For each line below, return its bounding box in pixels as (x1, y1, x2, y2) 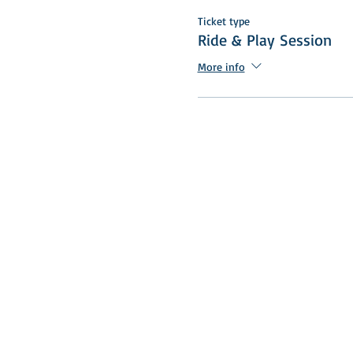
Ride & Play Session (197, 30, 332, 50)
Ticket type (197, 14, 250, 28)
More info (197, 59, 245, 73)
